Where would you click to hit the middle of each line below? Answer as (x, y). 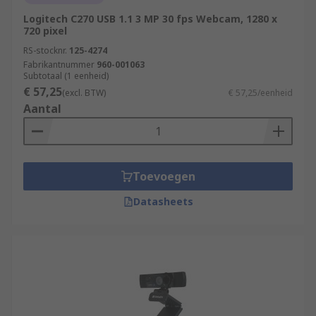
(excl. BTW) (84, 93)
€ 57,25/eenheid (261, 93)
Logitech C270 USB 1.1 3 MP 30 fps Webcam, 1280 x (150, 19)
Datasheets (163, 201)
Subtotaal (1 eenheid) (66, 76)
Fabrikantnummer (59, 65)
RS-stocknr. (45, 50)
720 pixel (45, 31)
